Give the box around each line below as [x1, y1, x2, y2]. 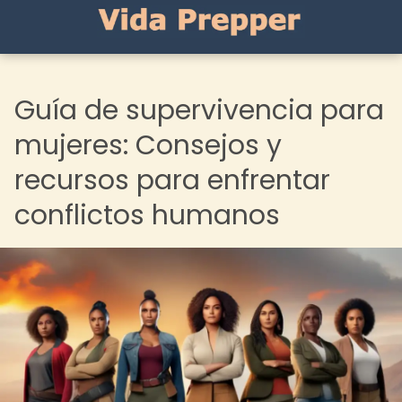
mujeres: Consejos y [14, 127, 282, 164]
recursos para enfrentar [14, 162, 330, 199]
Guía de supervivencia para [14, 92, 384, 129]
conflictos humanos [14, 197, 280, 234]
